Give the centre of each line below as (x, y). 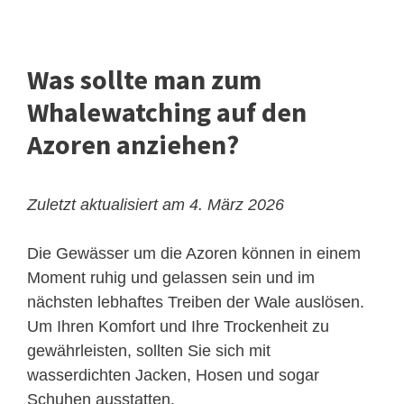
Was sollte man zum (144, 80)
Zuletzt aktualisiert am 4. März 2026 (156, 205)
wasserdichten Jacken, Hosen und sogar (173, 376)
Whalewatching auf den (167, 112)
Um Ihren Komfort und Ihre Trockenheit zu (178, 327)
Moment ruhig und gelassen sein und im (171, 278)
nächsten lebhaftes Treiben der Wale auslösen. (196, 303)
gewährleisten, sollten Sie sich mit (149, 351)
